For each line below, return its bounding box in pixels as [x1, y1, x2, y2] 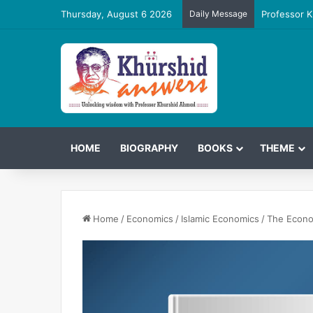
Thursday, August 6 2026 [61, 8, 172, 20]
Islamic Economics [181, 212, 259, 224]
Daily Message [189, 8, 247, 19]
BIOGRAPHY [120, 141, 178, 154]
